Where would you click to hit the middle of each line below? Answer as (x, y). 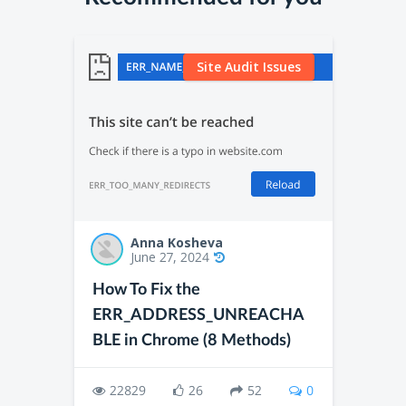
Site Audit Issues (248, 67)
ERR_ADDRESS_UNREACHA (198, 316)
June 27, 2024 (169, 257)
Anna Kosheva (176, 243)
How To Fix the (146, 290)
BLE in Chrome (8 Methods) (191, 341)
